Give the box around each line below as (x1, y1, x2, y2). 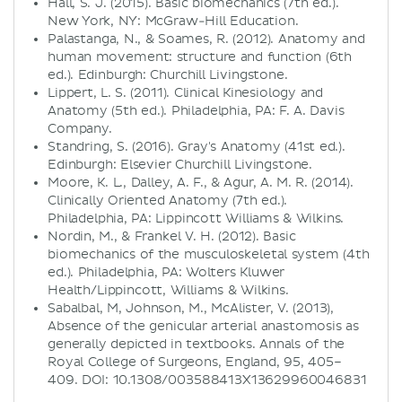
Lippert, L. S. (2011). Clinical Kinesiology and (48, 84, 324, 100)
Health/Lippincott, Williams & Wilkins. (48, 282, 289, 298)
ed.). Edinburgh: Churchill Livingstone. (48, 66, 288, 83)
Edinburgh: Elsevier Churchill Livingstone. (48, 156, 313, 172)
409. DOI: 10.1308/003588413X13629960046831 (48, 371, 367, 388)
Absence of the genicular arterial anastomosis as (48, 318, 359, 334)
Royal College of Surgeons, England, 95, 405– (48, 354, 342, 370)
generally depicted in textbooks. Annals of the (48, 336, 345, 352)
